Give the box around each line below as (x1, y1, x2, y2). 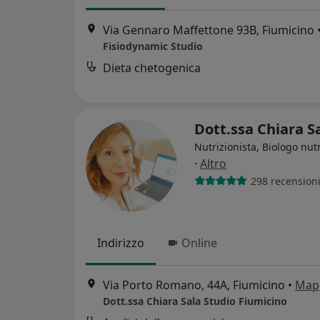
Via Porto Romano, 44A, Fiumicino (103, 277, 285, 294)
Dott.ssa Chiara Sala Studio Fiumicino (103, 294, 287, 309)
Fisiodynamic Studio (103, 39, 203, 54)
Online (181, 235, 217, 251)
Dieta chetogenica (103, 60, 201, 76)
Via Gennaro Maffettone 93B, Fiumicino (103, 22, 314, 39)
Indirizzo (97, 235, 144, 251)
